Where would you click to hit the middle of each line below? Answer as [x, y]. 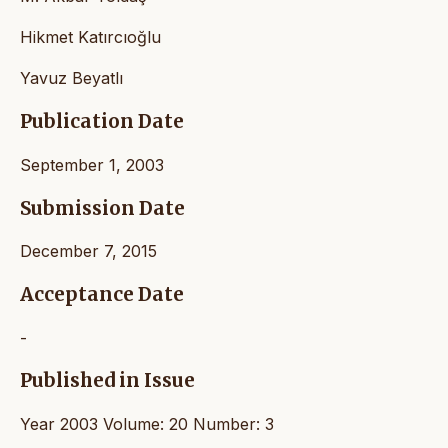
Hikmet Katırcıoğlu [90, 37]
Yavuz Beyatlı [71, 78]
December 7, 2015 [88, 251]
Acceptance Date [102, 294]
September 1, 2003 [92, 164]
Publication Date [102, 122]
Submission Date [102, 208]
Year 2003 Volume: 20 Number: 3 [147, 424]
